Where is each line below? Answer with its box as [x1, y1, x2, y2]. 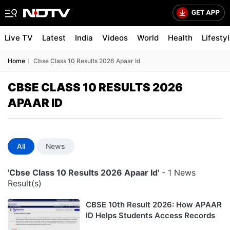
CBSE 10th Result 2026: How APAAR [86, 200, 222, 209]
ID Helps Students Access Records [86, 210, 215, 220]
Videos [102, 33, 128, 43]
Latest [42, 33, 66, 43]
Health [168, 33, 193, 43]
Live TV [5, 33, 33, 43]
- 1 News [159, 167, 196, 178]
